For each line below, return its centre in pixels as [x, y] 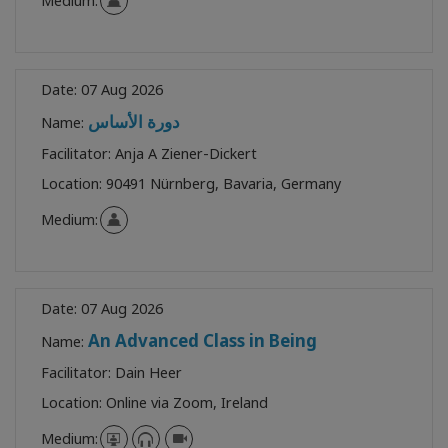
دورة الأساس [134, 121]
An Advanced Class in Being [202, 340]
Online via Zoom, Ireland [187, 402]
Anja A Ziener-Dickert [186, 153]
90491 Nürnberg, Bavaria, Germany [223, 183]
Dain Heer [148, 372]
